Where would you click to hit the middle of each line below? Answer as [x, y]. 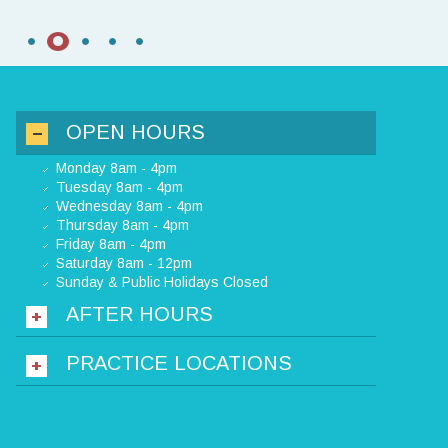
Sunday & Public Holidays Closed [162, 282]
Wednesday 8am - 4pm [129, 206]
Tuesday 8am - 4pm [119, 187]
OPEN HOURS [135, 132]
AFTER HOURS [139, 314]
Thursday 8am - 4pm [122, 225]
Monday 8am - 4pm [116, 168]
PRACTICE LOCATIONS [179, 363]
